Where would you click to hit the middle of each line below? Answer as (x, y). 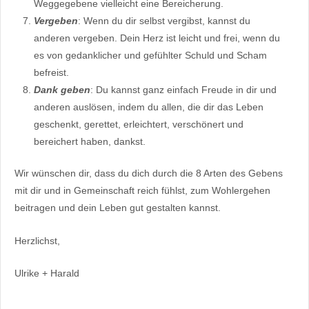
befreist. (51, 73)
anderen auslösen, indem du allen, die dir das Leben (149, 107)
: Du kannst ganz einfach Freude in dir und (183, 90)
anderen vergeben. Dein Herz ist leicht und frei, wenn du (157, 38)
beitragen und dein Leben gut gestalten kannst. (118, 208)
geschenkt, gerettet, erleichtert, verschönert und (139, 124)
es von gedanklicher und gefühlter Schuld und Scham (150, 56)
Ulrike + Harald (47, 273)
